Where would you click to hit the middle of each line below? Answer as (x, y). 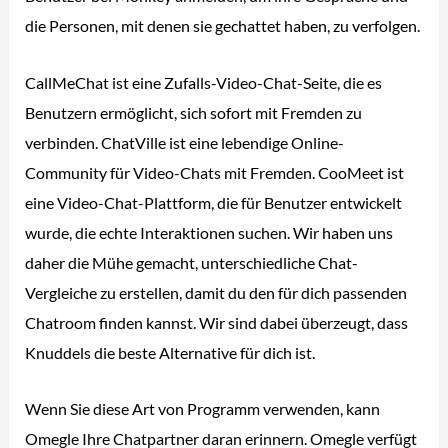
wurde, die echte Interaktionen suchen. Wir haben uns (209, 232)
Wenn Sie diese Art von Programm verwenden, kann (203, 408)
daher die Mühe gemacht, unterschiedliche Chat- (192, 262)
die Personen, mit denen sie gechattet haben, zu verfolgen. (223, 26)
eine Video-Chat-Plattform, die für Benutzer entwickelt (214, 202)
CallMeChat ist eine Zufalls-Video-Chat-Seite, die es (204, 82)
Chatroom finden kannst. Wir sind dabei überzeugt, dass (217, 322)
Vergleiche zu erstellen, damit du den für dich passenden (216, 292)
